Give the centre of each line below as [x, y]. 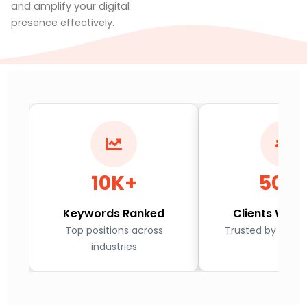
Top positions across [114, 230]
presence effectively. [63, 23]
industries [114, 247]
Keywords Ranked [114, 213]
